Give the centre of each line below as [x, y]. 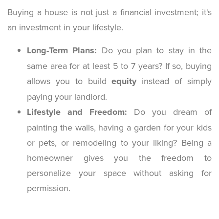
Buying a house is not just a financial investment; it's [109, 12]
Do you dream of [169, 111]
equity [124, 81]
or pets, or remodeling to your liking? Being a [119, 142]
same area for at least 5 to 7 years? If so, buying [119, 66]
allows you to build [69, 81]
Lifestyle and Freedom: [77, 112]
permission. [49, 188]
